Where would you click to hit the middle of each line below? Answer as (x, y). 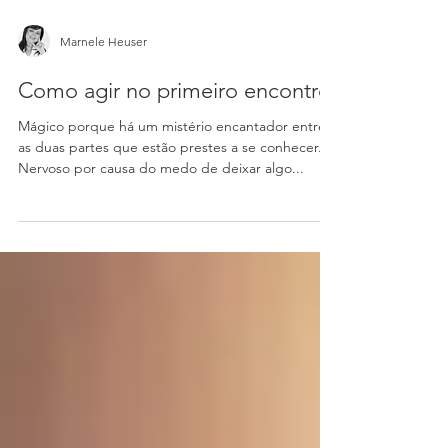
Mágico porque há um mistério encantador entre (172, 198)
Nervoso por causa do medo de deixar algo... (161, 240)
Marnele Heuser (103, 113)
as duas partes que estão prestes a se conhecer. (170, 219)
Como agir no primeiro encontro (174, 162)
